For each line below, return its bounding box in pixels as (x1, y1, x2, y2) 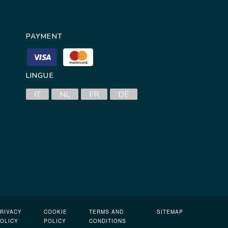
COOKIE (43, 208, 67, 216)
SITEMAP (156, 208, 183, 216)
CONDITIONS (89, 217, 127, 225)
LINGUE (26, 71, 54, 81)
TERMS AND (89, 208, 124, 216)
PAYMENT (26, 32, 63, 42)
